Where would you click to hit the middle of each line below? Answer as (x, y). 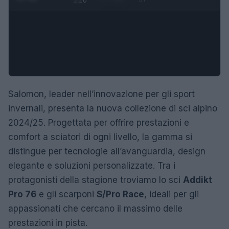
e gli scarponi (66, 194)
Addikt (198, 180)
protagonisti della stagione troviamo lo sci (96, 180)
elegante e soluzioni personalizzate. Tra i (92, 166)
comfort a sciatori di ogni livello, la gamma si (100, 137)
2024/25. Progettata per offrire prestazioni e (99, 123)
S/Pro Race (120, 194)
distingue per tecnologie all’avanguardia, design (107, 152)
